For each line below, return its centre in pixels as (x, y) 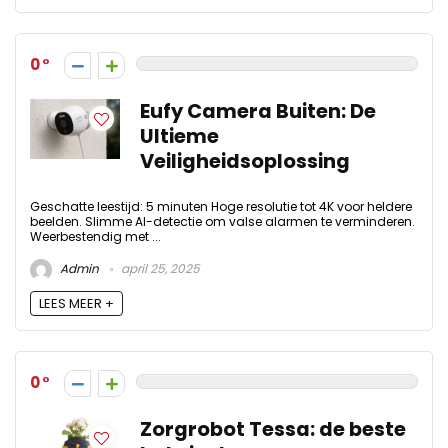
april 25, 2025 (159, 269)
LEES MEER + (76, 304)
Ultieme (179, 136)
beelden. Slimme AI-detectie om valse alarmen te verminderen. (222, 221)
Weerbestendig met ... (95, 236)
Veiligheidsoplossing (245, 161)
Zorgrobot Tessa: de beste (273, 430)
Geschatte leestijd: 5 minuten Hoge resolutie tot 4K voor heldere (221, 206)
